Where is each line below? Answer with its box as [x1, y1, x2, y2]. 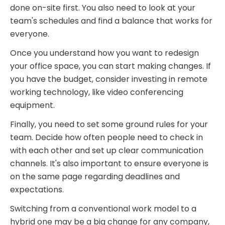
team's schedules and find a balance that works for [10, 15, 212, 27]
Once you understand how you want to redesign [10, 47, 199, 59]
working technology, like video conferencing [10, 86, 183, 98]
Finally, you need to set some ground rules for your [10, 118, 208, 130]
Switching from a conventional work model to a [10, 202, 196, 214]
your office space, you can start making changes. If [10, 60, 211, 72]
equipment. [10, 99, 57, 111]
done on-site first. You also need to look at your [10, 2, 195, 14]
